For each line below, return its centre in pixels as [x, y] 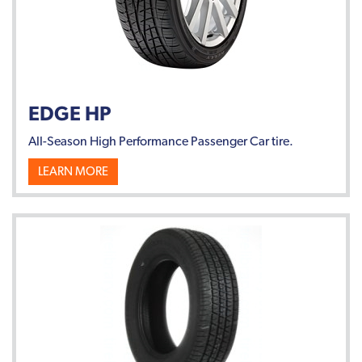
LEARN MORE [73, 171]
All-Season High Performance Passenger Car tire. [161, 141]
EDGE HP [69, 113]
